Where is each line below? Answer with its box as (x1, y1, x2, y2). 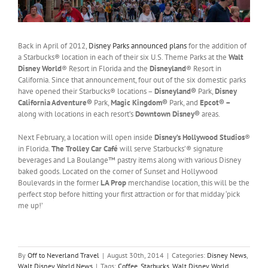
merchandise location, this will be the (126, 178, 249, 188)
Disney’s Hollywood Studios (154, 132, 245, 143)
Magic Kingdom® (111, 98, 167, 108)
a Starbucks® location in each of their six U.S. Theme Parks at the (18, 52, 229, 63)
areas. (200, 109, 220, 120)
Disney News (207, 251, 246, 260)
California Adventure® (18, 98, 92, 108)
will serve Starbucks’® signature (120, 144, 223, 154)
